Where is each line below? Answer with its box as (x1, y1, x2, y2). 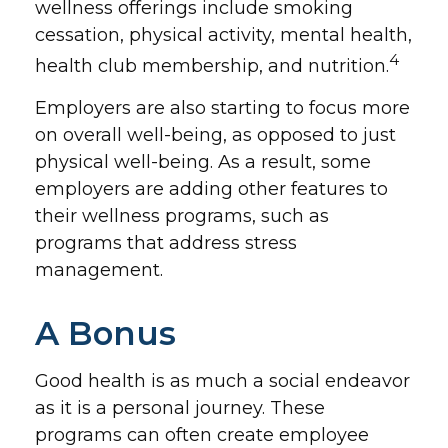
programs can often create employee (35, 424, 369, 446)
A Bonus (35, 314, 176, 353)
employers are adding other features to (35, 178, 388, 200)
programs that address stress (35, 232, 297, 254)
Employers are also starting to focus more (35, 97, 410, 119)
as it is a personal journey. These (35, 397, 325, 419)
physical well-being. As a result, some (35, 151, 371, 173)
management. (35, 259, 163, 281)
